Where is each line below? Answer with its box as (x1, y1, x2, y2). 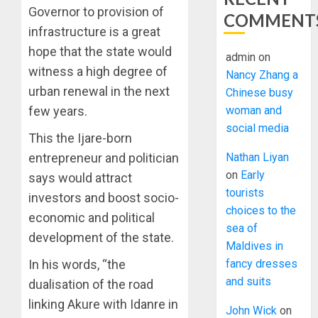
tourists (226, 186, 265, 200)
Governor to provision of (28, 4, 164, 20)
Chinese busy (226, 86, 294, 100)
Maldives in (226, 239, 284, 253)
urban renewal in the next (28, 84, 170, 99)
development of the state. (28, 230, 174, 246)
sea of (226, 221, 258, 236)
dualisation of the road (28, 277, 153, 292)
